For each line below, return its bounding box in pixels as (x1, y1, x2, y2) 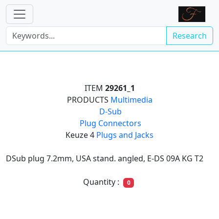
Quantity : (83, 176, 121, 187)
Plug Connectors (80, 118, 141, 129)
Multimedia (110, 94, 153, 105)
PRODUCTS (66, 94, 110, 105)
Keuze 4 (66, 130, 96, 140)
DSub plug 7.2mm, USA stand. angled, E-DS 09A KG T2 (6, 153, 203, 164)
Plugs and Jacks (96, 130, 153, 140)
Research (173, 30, 207, 41)
